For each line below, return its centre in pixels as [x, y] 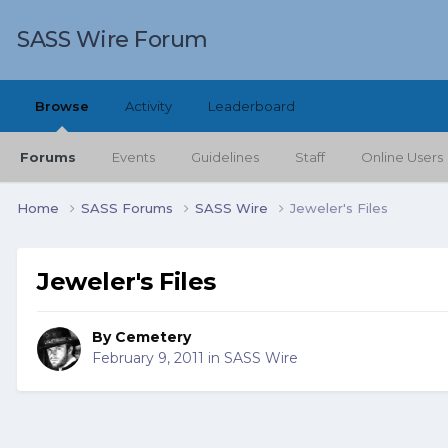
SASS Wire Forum [112, 39]
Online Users [402, 157]
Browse [62, 106]
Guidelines [225, 157]
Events [133, 157]
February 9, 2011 [148, 358]
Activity [148, 106]
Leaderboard [251, 106]
